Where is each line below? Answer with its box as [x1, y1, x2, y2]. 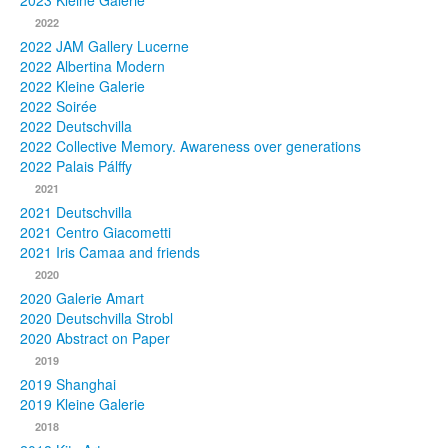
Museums [138, 192, 204, 213]
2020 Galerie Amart [20, 288, 144, 309]
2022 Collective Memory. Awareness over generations [20, 136, 361, 157]
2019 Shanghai [20, 374, 116, 395]
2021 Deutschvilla [20, 202, 132, 223]
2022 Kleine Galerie [20, 76, 145, 97]
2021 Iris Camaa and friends [20, 242, 200, 263]
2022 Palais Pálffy [20, 156, 132, 177]
